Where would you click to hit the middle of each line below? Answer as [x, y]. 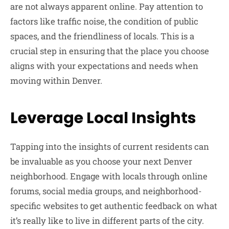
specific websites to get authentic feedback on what [114, 206]
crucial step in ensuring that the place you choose [110, 51]
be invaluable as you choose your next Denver [101, 162]
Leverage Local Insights [103, 118]
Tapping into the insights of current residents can [110, 147]
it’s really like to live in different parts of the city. [107, 221]
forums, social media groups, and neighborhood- [106, 191]
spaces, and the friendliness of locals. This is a [102, 36]
